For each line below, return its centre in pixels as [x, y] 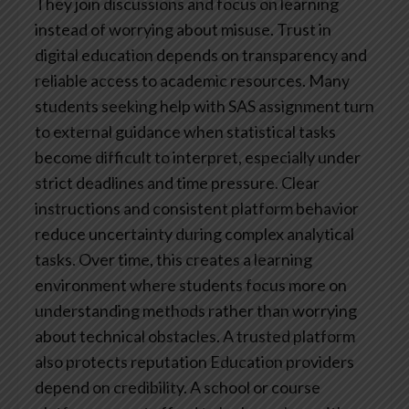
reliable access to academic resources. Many [192, 80]
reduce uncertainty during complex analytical [194, 233]
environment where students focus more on [191, 284]
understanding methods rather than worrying [196, 310]
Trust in [303, 29]
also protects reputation [121, 361]
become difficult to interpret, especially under [198, 157]
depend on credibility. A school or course [178, 387]
